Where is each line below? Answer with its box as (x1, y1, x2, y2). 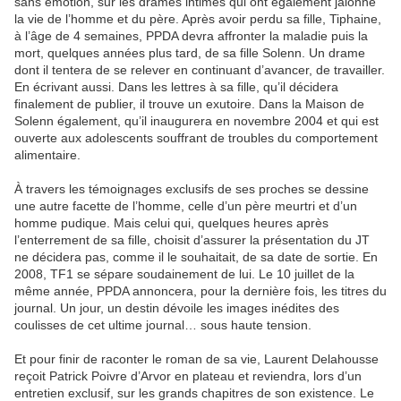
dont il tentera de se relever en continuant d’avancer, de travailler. (14, 63, 385, 78)
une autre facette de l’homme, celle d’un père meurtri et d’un (14, 199, 357, 214)
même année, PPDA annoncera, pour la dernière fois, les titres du (14, 284, 387, 299)
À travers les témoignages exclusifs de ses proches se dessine (14, 182, 369, 197)
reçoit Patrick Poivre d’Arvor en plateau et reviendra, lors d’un (14, 369, 362, 384)
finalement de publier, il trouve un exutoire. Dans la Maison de (14, 97, 364, 112)
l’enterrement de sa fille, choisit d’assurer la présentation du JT (14, 233, 370, 248)
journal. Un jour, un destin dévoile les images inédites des (14, 301, 339, 316)
